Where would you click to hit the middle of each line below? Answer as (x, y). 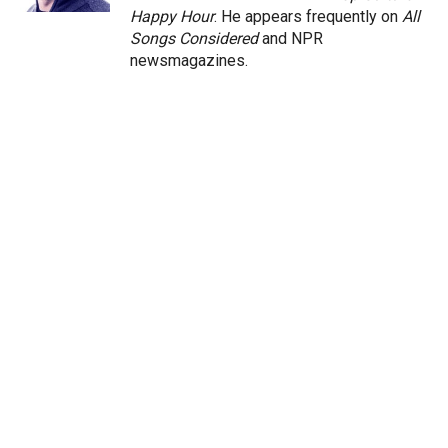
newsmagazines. (189, 60)
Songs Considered (194, 38)
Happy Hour (172, 16)
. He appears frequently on (308, 16)
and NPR (290, 38)
